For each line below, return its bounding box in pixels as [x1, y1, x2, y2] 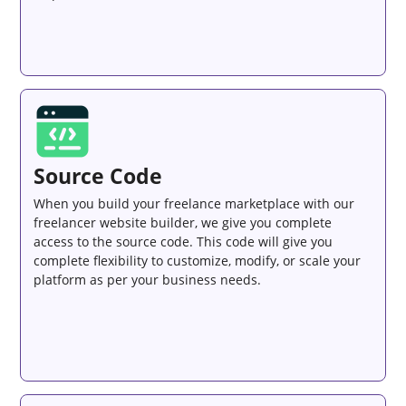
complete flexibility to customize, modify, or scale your [34, 251, 362, 269]
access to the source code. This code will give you [34, 232, 333, 250]
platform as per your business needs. [34, 270, 262, 288]
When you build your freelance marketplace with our [34, 194, 355, 212]
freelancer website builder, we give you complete [34, 213, 333, 231]
